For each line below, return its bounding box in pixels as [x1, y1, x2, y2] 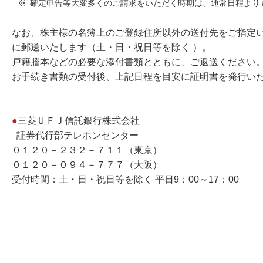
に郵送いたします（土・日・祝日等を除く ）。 [12, 42, 211, 52]
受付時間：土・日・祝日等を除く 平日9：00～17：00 [12, 174, 239, 184]
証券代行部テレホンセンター [12, 130, 150, 140]
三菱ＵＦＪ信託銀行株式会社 [18, 116, 149, 126]
